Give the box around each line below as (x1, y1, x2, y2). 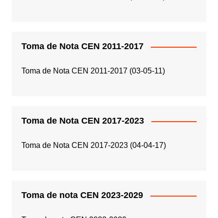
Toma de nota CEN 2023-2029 (21, 190, 143, 200)
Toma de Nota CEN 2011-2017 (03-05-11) (21, 67, 165, 75)
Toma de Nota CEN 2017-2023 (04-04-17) (21, 141, 166, 150)
